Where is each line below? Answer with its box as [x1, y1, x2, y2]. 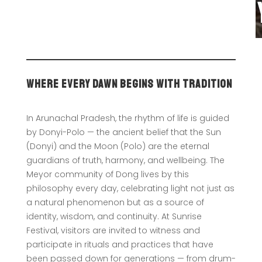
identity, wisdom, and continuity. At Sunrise [26, 210, 202, 222]
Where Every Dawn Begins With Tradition [26, 76, 232, 91]
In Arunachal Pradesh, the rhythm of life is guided [26, 112, 229, 124]
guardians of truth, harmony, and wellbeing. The [26, 154, 225, 166]
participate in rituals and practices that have [26, 238, 213, 250]
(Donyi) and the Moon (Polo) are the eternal [26, 140, 209, 152]
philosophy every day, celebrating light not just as [26, 182, 235, 194]
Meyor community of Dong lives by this [26, 168, 189, 180]
